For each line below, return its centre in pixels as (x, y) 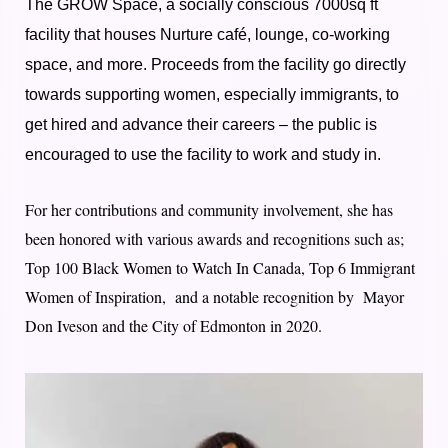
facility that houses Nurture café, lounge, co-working (207, 35)
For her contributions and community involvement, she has (209, 210)
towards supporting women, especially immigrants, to (212, 95)
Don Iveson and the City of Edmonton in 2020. (173, 326)
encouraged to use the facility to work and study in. (203, 155)
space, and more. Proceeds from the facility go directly (215, 65)
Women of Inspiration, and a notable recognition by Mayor (214, 297)
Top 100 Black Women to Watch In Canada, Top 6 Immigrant (220, 268)
